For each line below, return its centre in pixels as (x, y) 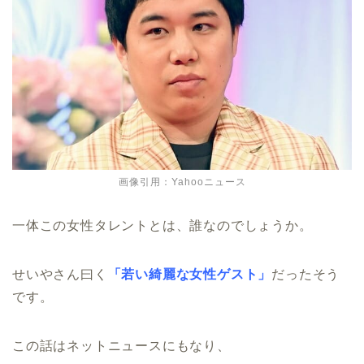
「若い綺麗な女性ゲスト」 (190, 274)
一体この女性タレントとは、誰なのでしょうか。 (162, 225)
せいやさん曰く (60, 274)
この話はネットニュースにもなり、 (121, 345)
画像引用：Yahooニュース (182, 182)
